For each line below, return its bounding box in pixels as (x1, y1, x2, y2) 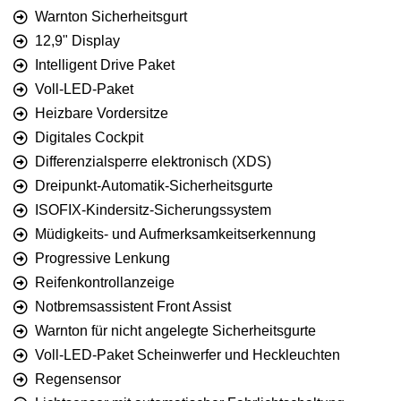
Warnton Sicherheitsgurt (35, 8, 187, 24)
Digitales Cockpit (35, 129, 143, 145)
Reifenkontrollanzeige (35, 274, 175, 290)
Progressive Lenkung (35, 250, 170, 266)
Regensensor (35, 371, 121, 387)
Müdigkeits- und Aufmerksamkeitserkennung (35, 226, 316, 242)
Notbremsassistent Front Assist (35, 298, 231, 314)
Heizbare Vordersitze (35, 105, 168, 121)
